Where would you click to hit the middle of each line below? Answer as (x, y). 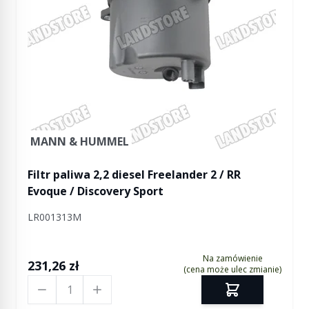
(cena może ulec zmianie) (232, 269)
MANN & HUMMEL (80, 141)
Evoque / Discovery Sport (96, 191)
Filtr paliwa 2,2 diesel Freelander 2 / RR (134, 175)
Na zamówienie (232, 258)
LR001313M (54, 217)
